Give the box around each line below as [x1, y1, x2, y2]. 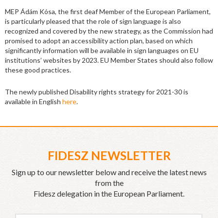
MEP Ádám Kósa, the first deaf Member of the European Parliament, [5, 7, 211, 16]
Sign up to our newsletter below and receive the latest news [11, 167, 207, 177]
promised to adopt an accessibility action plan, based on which [5, 36, 193, 45]
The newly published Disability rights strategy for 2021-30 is [5, 88, 188, 96]
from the [94, 178, 124, 188]
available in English [5, 97, 62, 106]
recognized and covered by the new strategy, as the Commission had [5, 27, 213, 36]
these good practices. [5, 66, 71, 74]
